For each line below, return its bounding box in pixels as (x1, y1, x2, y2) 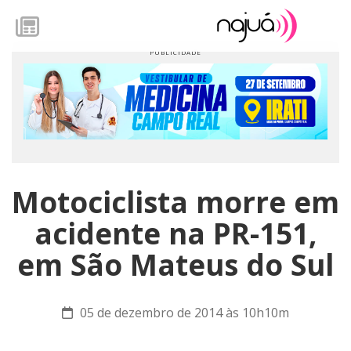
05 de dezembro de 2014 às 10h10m (77, 304, 289, 321)
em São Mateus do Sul (17, 245, 334, 284)
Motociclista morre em (12, 183, 339, 222)
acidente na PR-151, (34, 214, 317, 253)
